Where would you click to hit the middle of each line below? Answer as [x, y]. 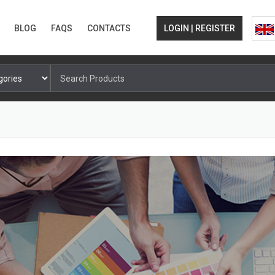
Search [64, 71]
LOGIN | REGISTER [199, 29]
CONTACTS [109, 29]
